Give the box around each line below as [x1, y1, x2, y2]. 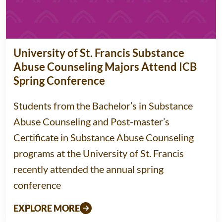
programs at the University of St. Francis [13, 147, 184, 160]
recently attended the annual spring [13, 163, 164, 175]
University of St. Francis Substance [13, 46, 184, 60]
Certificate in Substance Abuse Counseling [13, 131, 194, 144]
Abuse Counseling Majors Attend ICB [13, 60, 197, 74]
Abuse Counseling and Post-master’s [13, 115, 169, 128]
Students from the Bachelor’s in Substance [13, 100, 193, 112]
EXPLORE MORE [13, 203, 80, 214]
